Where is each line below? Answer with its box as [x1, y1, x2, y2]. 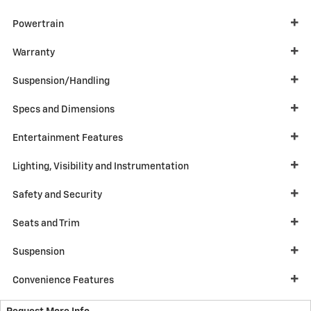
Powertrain [12, 19, 64, 29]
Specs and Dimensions [12, 104, 115, 115]
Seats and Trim [12, 218, 80, 228]
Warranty [12, 47, 55, 58]
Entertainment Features [12, 133, 123, 143]
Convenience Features [12, 275, 114, 285]
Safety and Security [12, 190, 102, 200]
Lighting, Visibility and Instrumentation [12, 161, 189, 171]
